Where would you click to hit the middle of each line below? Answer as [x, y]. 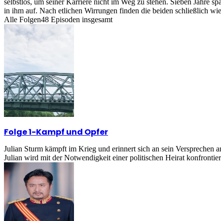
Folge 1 [18, 132]
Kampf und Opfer [72, 132]
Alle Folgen [22, 20]
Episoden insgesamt [81, 20]
